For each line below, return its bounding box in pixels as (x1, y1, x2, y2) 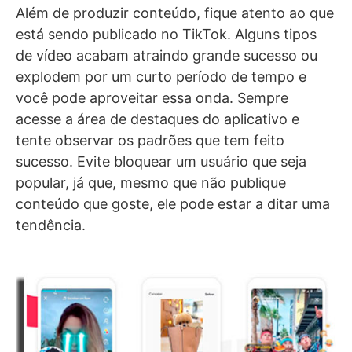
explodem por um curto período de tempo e (16, 68, 306, 85)
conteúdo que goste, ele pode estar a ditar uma (16, 195, 330, 212)
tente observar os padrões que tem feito (16, 131, 284, 148)
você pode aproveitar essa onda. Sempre (16, 89, 288, 106)
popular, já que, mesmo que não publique (16, 174, 286, 191)
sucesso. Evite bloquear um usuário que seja (16, 152, 306, 170)
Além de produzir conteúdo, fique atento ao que (16, 4, 334, 21)
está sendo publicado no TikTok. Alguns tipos (16, 25, 317, 42)
